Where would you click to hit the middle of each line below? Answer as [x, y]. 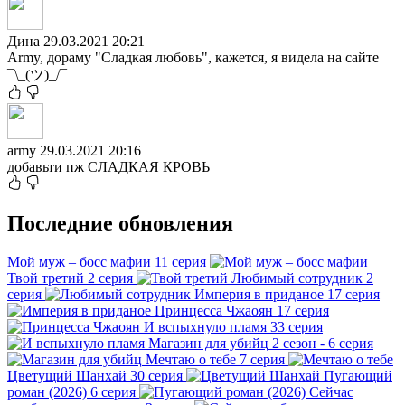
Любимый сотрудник [297, 278]
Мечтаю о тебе [191, 359]
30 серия [156, 375]
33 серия [297, 326]
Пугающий [358, 375]
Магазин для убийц [208, 343]
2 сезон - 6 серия [323, 343]
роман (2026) [47, 391]
